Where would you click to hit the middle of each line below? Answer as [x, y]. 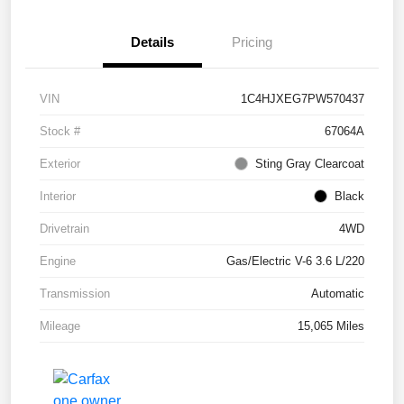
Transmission [75, 294]
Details [152, 42]
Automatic [338, 294]
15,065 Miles [331, 326]
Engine [58, 262]
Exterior [60, 164]
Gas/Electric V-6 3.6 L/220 [295, 262]
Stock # [60, 132]
